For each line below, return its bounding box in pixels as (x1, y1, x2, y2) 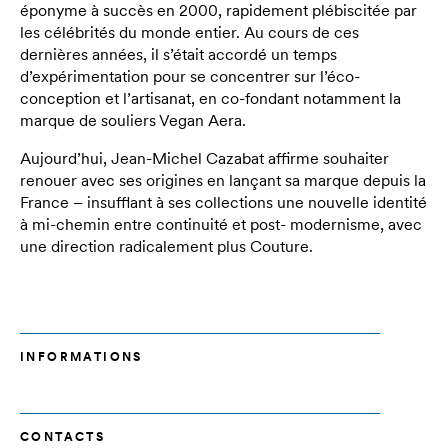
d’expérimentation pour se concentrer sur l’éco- (20, 66, 360, 86)
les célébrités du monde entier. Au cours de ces (20, 22, 359, 42)
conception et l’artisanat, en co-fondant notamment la (20, 88, 401, 108)
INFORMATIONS (20, 349, 143, 364)
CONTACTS (20, 429, 106, 444)
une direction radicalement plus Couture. (20, 236, 313, 256)
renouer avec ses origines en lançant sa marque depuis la (20, 170, 426, 190)
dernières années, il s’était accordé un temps (20, 44, 337, 64)
